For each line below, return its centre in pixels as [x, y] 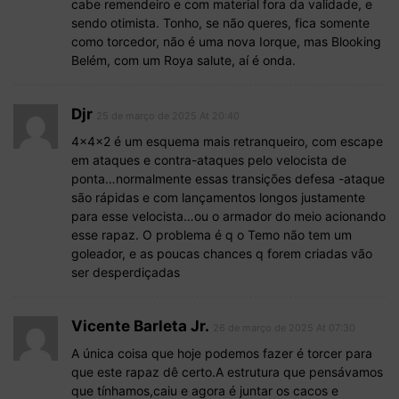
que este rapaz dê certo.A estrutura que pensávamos [227, 372]
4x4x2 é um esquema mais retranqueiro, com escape [227, 142]
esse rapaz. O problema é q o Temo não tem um [212, 235]
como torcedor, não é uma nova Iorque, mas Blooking [226, 42]
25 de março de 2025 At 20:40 [168, 116]
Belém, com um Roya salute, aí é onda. [183, 61]
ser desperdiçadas [126, 273]
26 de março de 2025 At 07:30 [284, 328]
